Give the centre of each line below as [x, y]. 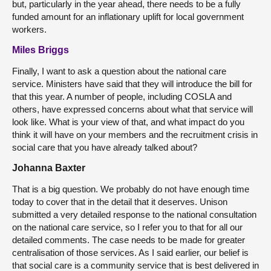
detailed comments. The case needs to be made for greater [129, 240]
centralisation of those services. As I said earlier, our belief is [130, 252]
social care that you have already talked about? [105, 147]
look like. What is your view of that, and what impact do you [128, 122]
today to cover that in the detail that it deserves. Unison [120, 201]
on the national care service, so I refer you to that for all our [127, 227]
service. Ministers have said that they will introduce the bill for [132, 83]
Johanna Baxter [49, 168]
